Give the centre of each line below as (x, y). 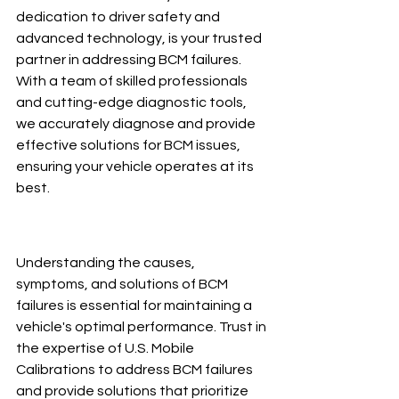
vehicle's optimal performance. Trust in (142, 327)
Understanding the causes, (107, 263)
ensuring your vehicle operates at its (136, 167)
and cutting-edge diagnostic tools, (133, 102)
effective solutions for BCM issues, (130, 145)
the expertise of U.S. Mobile (106, 348)
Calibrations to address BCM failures (136, 370)
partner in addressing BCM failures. (130, 60)
